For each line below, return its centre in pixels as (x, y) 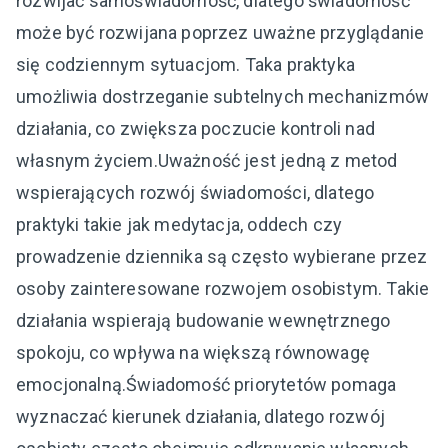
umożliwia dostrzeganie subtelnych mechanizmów (223, 96)
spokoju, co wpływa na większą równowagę (193, 352)
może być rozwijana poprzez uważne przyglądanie (220, 32)
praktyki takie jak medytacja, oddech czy (179, 224)
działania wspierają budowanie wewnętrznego (203, 320)
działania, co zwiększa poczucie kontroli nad (195, 128)
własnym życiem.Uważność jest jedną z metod (207, 160)
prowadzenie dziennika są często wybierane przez (222, 256)
